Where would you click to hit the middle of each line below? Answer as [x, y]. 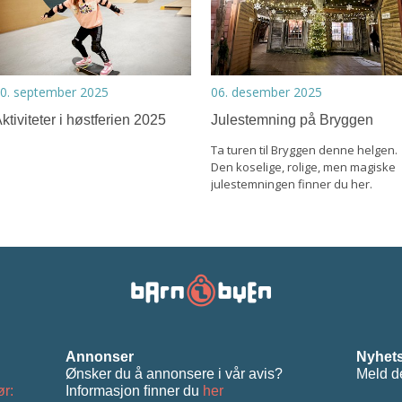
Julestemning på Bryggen [293, 119]
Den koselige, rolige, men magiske [304, 166]
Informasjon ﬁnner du [135, 390]
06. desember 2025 [267, 92]
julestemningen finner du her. [292, 184]
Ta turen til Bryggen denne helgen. [305, 149]
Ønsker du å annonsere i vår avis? [175, 373]
